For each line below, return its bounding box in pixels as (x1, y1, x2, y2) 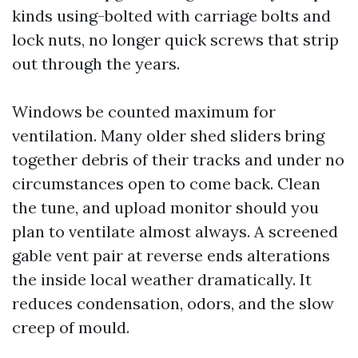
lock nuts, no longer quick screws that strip (12, 30, 339, 50)
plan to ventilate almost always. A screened (12, 221, 338, 241)
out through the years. (12, 54, 180, 74)
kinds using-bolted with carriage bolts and (12, 6, 331, 26)
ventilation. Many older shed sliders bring (12, 125, 324, 145)
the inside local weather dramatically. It (12, 269, 312, 289)
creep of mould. (12, 317, 129, 337)
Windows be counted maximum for (12, 101, 276, 121)
